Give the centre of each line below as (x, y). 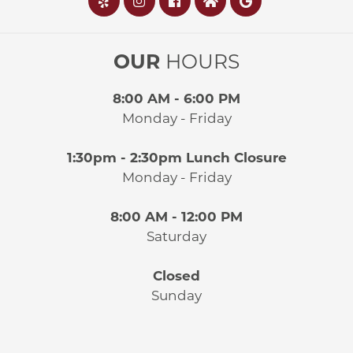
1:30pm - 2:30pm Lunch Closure (176, 158)
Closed (176, 276)
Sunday (176, 296)
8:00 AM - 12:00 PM (176, 217)
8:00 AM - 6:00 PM (176, 99)
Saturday (176, 237)
